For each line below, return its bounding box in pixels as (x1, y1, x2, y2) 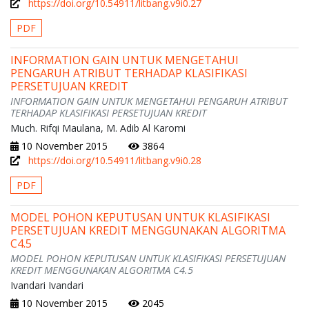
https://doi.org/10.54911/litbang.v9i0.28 (28, 154, 201, 168)
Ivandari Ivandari (10, 279, 83, 292)
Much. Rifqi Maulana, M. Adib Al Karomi (10, 121, 186, 135)
